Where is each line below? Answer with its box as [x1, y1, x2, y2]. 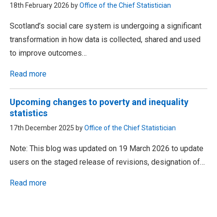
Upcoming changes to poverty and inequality [10, 97, 188, 107]
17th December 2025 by [10, 124, 84, 132]
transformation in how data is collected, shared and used [10, 35, 201, 44]
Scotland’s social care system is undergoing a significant [10, 21, 201, 31]
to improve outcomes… [10, 48, 87, 58]
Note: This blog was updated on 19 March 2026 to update [10, 144, 203, 153]
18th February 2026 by [10, 1, 79, 9]
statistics [10, 108, 47, 118]
